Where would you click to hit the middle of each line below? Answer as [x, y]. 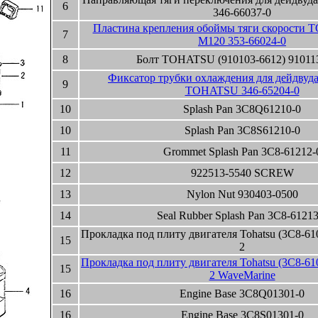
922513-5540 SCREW [242, 173]
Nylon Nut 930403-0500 [242, 194]
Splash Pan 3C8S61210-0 [242, 130]
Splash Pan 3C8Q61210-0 [242, 109]
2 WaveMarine [242, 275]
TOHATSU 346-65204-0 [242, 91]
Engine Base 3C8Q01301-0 [242, 294]
